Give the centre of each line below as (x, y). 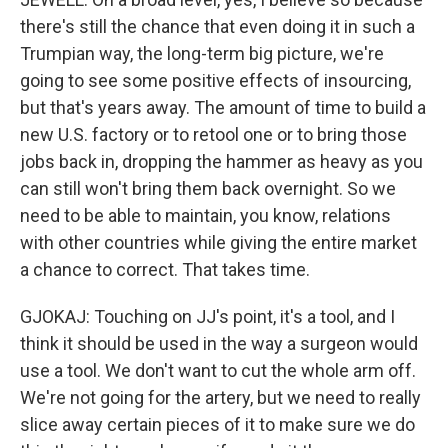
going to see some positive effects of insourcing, (215, 80)
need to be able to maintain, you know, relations (205, 215)
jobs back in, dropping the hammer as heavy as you (221, 161)
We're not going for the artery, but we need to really (220, 397)
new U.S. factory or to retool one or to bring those (213, 134)
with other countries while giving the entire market (218, 242)
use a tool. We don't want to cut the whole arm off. (218, 370)
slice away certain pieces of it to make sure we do (217, 424)
